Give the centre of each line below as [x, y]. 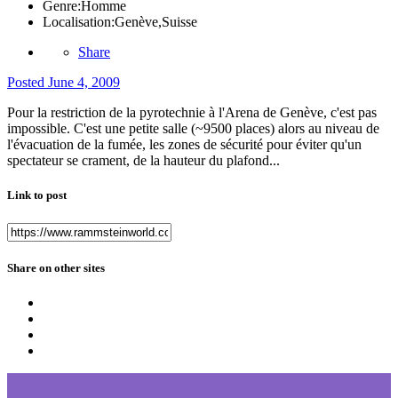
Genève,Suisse [156, 22]
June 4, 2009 [84, 83]
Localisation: [79, 22]
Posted [28, 83]
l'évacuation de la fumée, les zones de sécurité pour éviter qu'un [184, 145]
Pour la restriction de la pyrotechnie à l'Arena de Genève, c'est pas [192, 113]
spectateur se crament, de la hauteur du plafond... [143, 161]
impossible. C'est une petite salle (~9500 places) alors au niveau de [193, 129]
